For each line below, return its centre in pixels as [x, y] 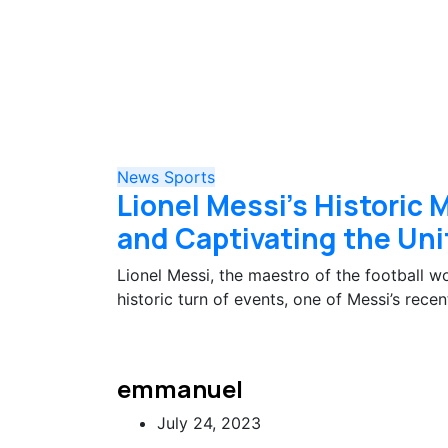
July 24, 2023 [209, 423]
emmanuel [180, 389]
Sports [189, 177]
